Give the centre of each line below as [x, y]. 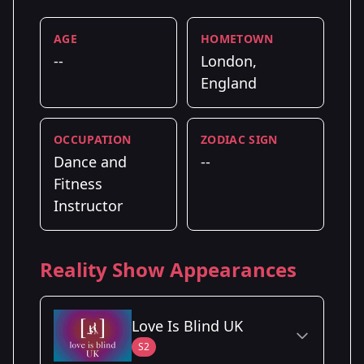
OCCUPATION [93, 139]
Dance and [90, 161]
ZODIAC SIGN [239, 139]
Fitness [78, 183]
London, [229, 61]
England [229, 82]
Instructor [88, 205]
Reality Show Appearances [168, 269]
